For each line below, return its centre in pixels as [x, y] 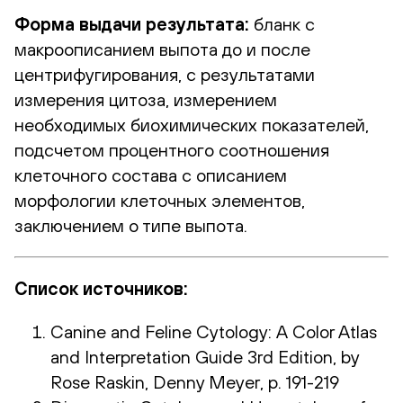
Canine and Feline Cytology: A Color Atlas [214, 331]
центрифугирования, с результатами [165, 74]
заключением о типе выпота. [131, 225]
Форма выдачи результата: [132, 23]
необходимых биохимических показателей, [192, 124]
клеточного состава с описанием [151, 175]
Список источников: [101, 288]
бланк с [282, 23]
